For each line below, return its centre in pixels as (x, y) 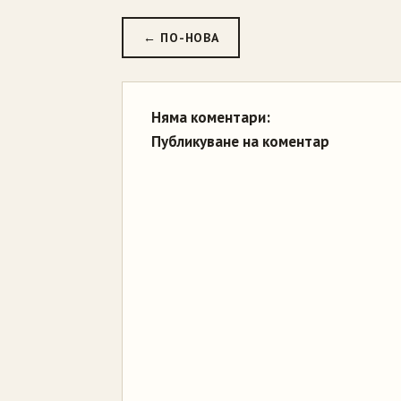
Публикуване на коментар (240, 141)
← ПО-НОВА (181, 38)
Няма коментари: (211, 117)
